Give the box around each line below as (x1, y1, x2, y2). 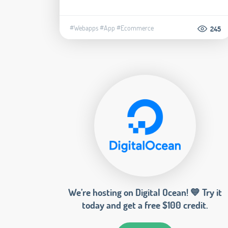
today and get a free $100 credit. (82, 198, 209, 212)
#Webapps (70, 23, 98, 33)
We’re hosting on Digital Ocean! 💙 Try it (68, 186, 222, 199)
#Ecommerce (117, 23, 154, 33)
